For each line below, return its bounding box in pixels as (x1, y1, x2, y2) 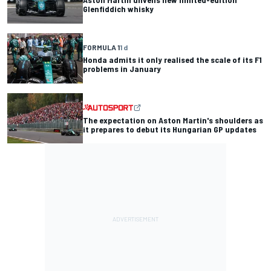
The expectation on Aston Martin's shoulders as (83, 114, 263, 125)
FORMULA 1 (83, 43, 120, 52)
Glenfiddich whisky (83, 4, 154, 15)
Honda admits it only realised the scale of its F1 (83, 54, 262, 65)
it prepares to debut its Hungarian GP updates (83, 123, 256, 134)
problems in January (83, 64, 161, 74)
